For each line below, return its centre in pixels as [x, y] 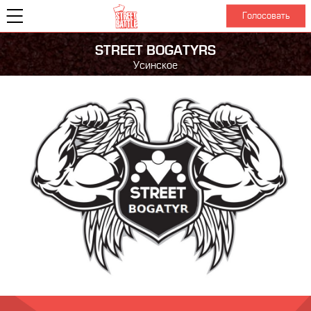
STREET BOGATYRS [155, 50]
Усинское [155, 65]
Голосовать [266, 16]
